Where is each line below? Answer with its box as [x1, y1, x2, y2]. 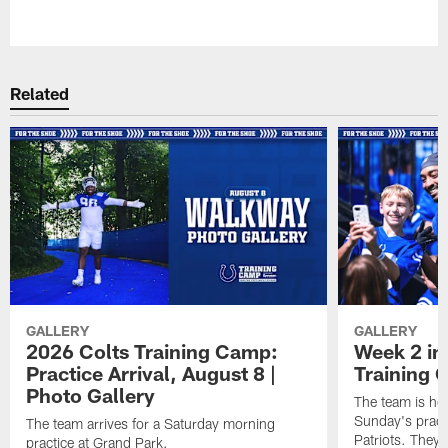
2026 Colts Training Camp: [26, 338, 279, 363]
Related [10, 83, 70, 104]
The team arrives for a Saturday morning [26, 414, 276, 432]
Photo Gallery [26, 382, 156, 407]
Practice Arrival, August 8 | [26, 360, 277, 385]
